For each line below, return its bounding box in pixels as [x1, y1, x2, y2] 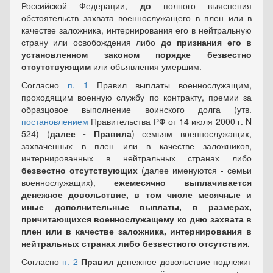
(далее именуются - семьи [138, 164, 252, 176]
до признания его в [160, 36, 252, 48]
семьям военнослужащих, [142, 127, 252, 140]
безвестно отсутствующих [21, 164, 138, 176]
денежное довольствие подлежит [114, 255, 252, 268]
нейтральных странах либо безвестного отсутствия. [21, 237, 250, 249]
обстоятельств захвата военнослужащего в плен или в [21, 12, 252, 24]
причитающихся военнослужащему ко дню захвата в [21, 213, 252, 225]
